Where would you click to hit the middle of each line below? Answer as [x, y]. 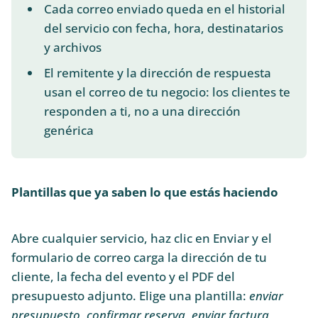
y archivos [72, 48]
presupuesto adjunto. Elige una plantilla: [130, 295]
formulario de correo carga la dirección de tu [139, 257]
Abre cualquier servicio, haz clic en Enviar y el [142, 238]
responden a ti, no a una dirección [142, 111]
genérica [68, 130]
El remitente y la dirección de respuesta [157, 72]
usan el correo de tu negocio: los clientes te [167, 92]
